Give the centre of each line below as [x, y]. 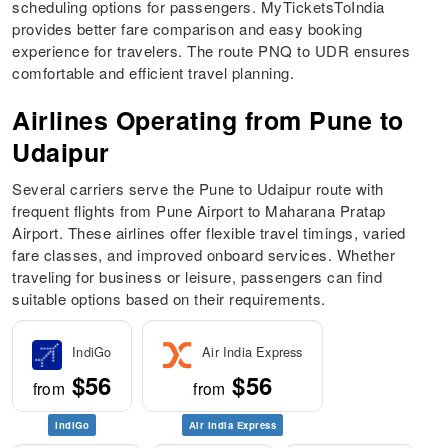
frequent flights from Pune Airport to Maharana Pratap [199, 211]
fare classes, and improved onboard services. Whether [204, 255]
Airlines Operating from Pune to [208, 120]
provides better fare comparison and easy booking [187, 29]
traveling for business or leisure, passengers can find [197, 277]
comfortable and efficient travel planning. [153, 73]
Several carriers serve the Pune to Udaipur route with [198, 189]
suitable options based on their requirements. [169, 299]
